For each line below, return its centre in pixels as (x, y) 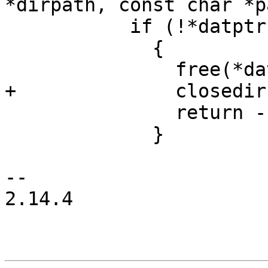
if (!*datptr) (67, 27)
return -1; (90, 113)
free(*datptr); (90, 70)
